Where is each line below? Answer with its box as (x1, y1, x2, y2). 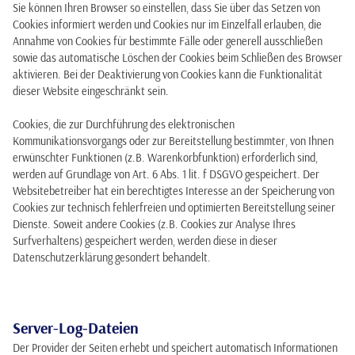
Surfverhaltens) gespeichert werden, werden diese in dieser (13, 234, 277, 248)
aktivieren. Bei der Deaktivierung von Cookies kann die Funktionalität (13, 67, 323, 82)
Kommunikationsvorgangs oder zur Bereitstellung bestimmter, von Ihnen (13, 134, 334, 148)
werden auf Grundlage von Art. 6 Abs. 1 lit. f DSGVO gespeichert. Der (13, 167, 319, 181)
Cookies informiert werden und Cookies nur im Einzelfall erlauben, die (13, 17, 322, 32)
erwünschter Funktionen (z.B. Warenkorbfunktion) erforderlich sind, (13, 151, 318, 165)
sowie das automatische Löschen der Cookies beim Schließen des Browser (13, 51, 342, 65)
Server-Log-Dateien (13, 318, 139, 338)
